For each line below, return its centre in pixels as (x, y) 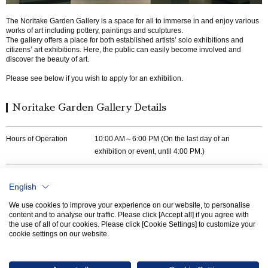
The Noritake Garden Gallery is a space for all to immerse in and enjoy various (133, 21)
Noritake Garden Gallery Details (89, 108)
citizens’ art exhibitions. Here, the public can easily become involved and (124, 50)
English (23, 187)
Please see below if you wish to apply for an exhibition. (95, 78)
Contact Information (38, 176)
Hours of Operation (37, 139)
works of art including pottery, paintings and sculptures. (95, 31)
